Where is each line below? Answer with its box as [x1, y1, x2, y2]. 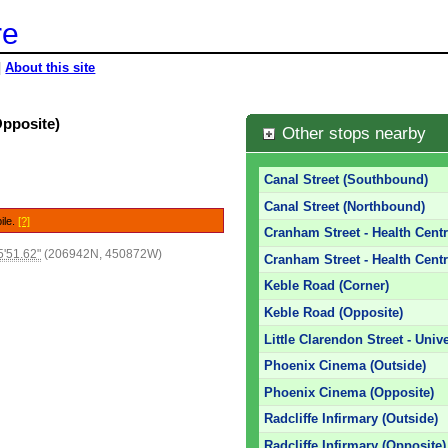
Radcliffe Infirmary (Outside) [264, 411, 439, 427]
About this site [5, 60, 96, 75]
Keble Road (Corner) [264, 278, 390, 294]
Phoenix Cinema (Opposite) [264, 384, 435, 400]
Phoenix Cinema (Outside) [264, 358, 427, 374]
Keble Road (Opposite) [264, 305, 404, 320]
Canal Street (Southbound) [264, 172, 429, 188]
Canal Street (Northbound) [264, 198, 426, 214]
